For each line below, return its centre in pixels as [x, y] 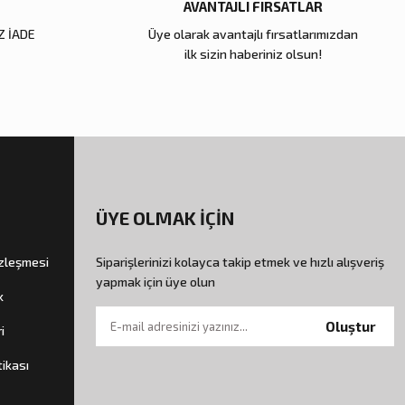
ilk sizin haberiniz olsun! [253, 54]
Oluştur [351, 326]
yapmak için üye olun [155, 282]
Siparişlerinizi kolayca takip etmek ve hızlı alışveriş [240, 262]
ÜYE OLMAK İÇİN [165, 218]
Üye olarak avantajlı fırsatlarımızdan [253, 34]
